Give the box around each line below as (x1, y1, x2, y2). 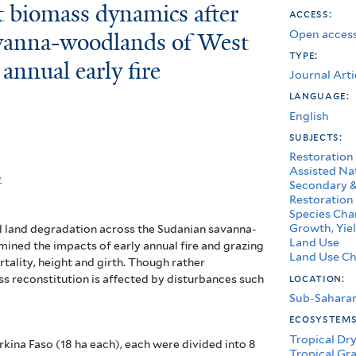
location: (288, 271, 348, 284)
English (288, 108, 329, 122)
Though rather (128, 256, 206, 269)
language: (288, 89, 353, 103)
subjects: (288, 130, 346, 143)
